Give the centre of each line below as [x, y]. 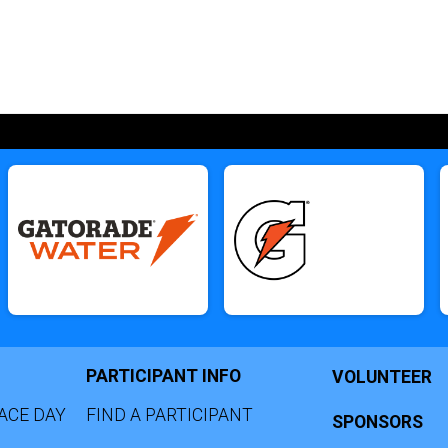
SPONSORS [377, 422]
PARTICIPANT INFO [163, 376]
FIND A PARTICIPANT [169, 415]
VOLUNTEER [382, 377]
